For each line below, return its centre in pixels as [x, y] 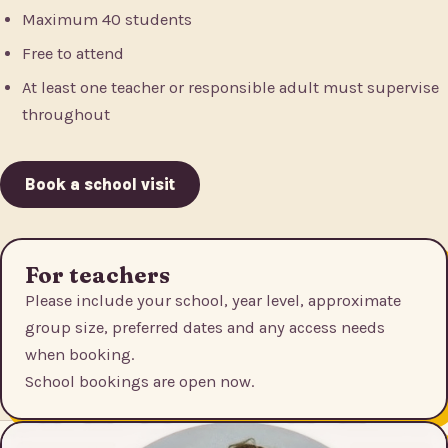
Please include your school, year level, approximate [213, 301]
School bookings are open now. [139, 382]
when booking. [79, 355]
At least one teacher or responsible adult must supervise [230, 87]
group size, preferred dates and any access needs [205, 328]
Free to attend [73, 53]
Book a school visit [100, 185]
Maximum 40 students [107, 19]
